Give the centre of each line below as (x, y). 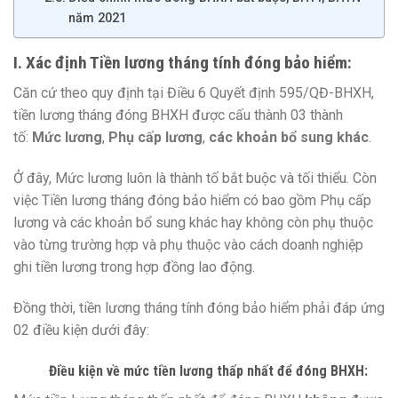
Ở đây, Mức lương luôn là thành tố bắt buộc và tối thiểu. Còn (195, 179)
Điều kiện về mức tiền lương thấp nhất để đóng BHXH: (208, 370)
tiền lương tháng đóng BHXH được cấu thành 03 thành (178, 115)
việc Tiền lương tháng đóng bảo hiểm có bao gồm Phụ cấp (192, 201)
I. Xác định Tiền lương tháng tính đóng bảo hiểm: (183, 62)
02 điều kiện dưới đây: (81, 330)
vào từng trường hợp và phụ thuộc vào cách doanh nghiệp (188, 245)
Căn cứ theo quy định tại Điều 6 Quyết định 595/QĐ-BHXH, (194, 93)
